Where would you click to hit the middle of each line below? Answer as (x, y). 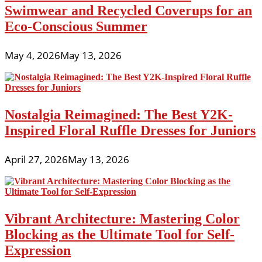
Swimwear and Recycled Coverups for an (128, 11)
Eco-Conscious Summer (76, 27)
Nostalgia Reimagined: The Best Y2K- (119, 115)
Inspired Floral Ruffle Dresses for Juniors (130, 131)
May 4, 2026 (32, 56)
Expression (38, 251)
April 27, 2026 (36, 160)
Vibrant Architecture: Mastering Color (122, 219)
